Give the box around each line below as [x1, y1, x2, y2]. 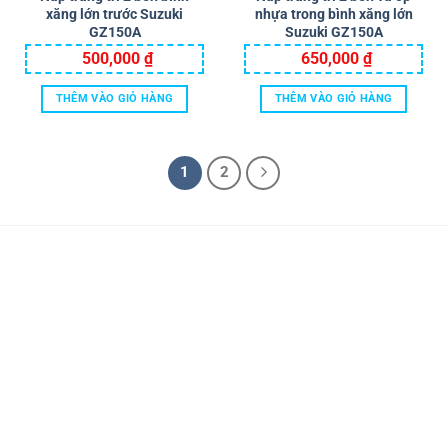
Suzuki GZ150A [284, 23, 383, 40]
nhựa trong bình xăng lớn [254, 5, 413, 22]
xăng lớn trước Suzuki [46, 5, 183, 22]
